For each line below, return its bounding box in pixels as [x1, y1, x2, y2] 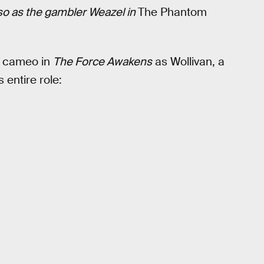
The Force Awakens [53, 54, 152, 69]
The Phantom [138, 5, 207, 20]
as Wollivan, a [152, 54, 225, 69]
